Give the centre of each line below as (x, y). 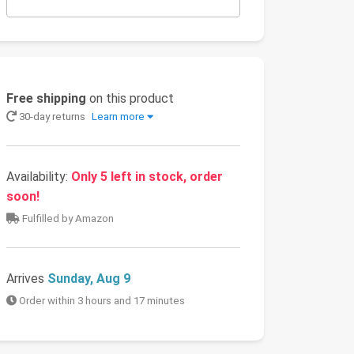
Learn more (118, 117)
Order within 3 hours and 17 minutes (101, 301)
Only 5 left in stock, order (147, 177)
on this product (130, 99)
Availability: (39, 177)
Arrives (27, 279)
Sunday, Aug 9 (89, 279)
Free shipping (46, 99)
